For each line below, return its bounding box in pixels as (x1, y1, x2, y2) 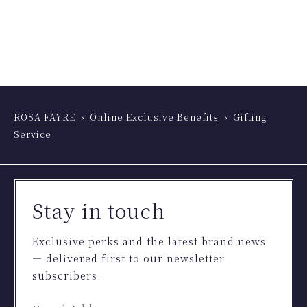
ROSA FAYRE (14, 110, 75, 124)
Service (14, 127, 51, 141)
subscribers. (32, 268, 101, 283)
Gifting (233, 110, 267, 124)
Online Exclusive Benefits (90, 110, 219, 124)
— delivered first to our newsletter (32, 251, 225, 266)
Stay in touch (32, 195, 166, 224)
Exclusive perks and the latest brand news (32, 234, 266, 249)
